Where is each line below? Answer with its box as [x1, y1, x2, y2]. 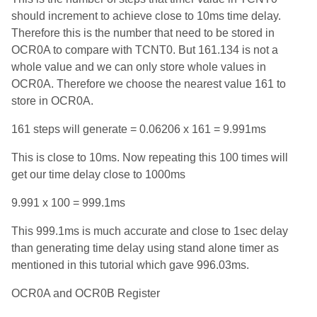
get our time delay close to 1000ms [11, 168, 185, 181]
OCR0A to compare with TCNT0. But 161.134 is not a [11, 44, 278, 57]
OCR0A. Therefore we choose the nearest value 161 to [11, 78, 286, 91]
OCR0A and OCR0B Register [11, 287, 160, 300]
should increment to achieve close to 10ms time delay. [11, 10, 281, 23]
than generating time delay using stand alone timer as [11, 242, 279, 255]
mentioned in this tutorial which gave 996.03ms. [11, 259, 249, 272]
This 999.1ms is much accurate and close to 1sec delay [11, 225, 288, 238]
